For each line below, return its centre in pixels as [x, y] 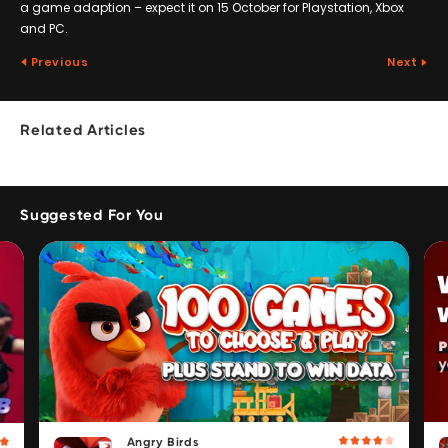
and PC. [44, 29]
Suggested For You [92, 216]
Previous [58, 62]
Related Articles [83, 131]
